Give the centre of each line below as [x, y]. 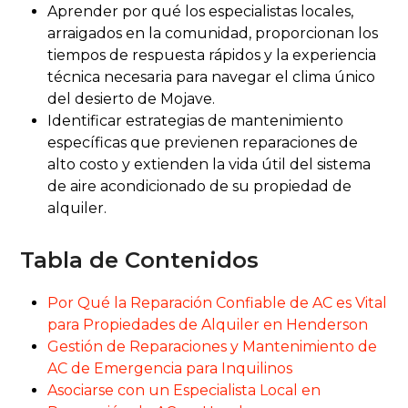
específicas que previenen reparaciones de [203, 143]
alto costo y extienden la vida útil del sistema [209, 165]
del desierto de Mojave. [132, 99]
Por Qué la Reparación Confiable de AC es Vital [218, 303]
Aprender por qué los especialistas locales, [201, 12]
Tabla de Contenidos [140, 260]
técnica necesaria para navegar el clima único [212, 77]
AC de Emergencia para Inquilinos [170, 369]
